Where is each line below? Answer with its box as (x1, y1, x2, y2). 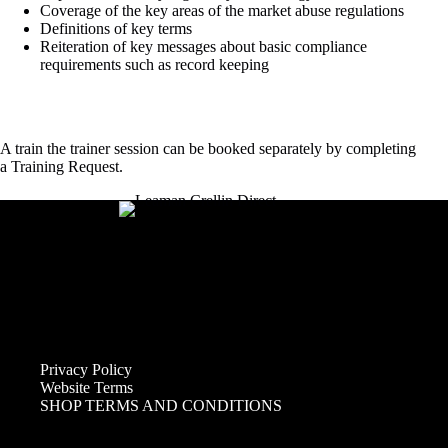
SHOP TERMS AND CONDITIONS (40, 397, 282, 415)
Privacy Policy (40, 361, 132, 379)
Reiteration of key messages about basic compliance (40, 38, 367, 56)
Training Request (11, 158, 119, 176)
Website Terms (40, 379, 133, 397)
